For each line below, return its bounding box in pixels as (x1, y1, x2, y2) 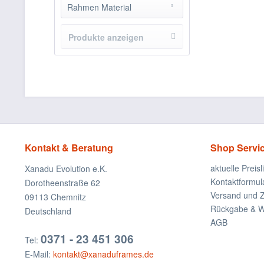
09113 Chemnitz (25, 191, 86, 203)
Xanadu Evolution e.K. (25, 163, 107, 174)
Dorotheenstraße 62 (25, 177, 100, 189)
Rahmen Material (67, 1, 131, 13)
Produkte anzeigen (68, 31, 144, 43)
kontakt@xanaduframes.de (53, 248, 154, 260)
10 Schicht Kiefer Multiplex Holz (168, 28, 176, 40)
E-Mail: (25, 248, 53, 260)
